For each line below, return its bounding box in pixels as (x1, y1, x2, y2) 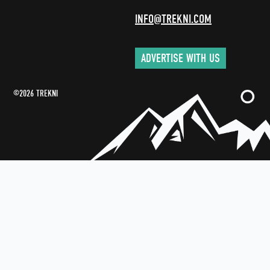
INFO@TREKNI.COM (135, 12, 212, 27)
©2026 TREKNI (13, 88, 58, 99)
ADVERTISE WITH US (141, 51, 220, 66)
